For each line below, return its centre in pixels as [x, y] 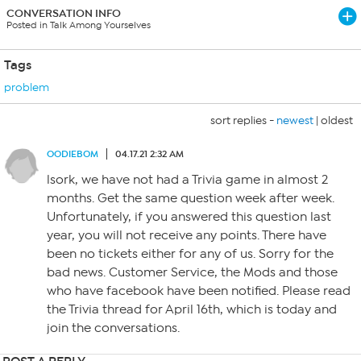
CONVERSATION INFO [64, 13]
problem [27, 87]
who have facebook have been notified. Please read [199, 291]
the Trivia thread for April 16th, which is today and [192, 309]
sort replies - [243, 120]
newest [295, 120]
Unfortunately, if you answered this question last [189, 217]
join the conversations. [113, 328]
